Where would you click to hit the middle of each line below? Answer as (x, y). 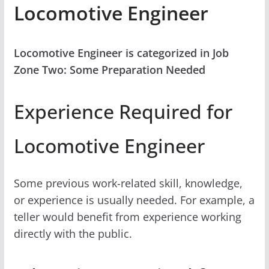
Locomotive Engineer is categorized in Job (121, 53)
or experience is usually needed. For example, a (134, 200)
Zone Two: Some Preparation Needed (109, 69)
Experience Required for (123, 111)
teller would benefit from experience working (127, 216)
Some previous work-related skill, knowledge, (128, 183)
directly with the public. (73, 233)
